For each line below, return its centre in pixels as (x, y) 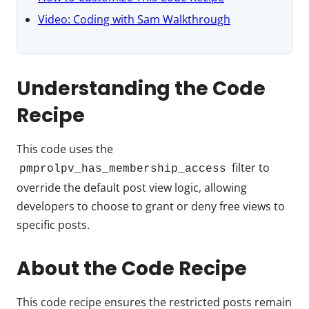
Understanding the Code (141, 88)
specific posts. (53, 225)
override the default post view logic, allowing (132, 187)
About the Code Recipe (132, 268)
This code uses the (65, 149)
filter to (249, 167)
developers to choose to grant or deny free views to (151, 206)
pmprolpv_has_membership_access (123, 169)
